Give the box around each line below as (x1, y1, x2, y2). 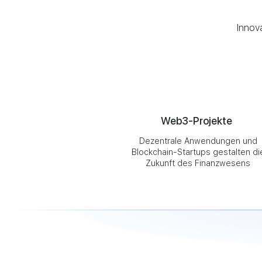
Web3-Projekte (160, 115, 232, 127)
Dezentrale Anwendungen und (139, 136, 257, 146)
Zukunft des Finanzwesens (146, 158, 250, 168)
